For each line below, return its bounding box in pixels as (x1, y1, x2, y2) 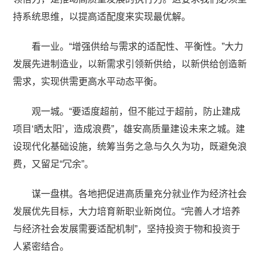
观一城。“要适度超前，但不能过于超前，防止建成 (32, 106, 241, 116)
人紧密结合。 (13, 241, 70, 251)
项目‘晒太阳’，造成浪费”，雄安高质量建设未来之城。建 (13, 123, 246, 134)
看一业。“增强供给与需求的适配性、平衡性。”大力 (32, 41, 244, 51)
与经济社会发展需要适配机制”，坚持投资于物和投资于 (13, 223, 241, 234)
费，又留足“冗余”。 (13, 158, 94, 169)
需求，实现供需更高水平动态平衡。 (13, 76, 163, 87)
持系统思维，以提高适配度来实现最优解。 (13, 11, 191, 22)
